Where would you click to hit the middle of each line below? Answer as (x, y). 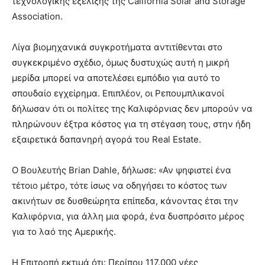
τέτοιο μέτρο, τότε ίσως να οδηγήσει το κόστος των (119, 186)
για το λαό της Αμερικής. (64, 232)
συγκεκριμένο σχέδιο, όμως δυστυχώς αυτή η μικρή (121, 63)
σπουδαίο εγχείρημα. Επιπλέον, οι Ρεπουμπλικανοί (118, 93)
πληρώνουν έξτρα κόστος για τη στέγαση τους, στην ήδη (131, 124)
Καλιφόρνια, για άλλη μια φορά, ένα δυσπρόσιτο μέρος (128, 216)
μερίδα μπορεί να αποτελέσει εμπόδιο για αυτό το (116, 78)
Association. (37, 17)
